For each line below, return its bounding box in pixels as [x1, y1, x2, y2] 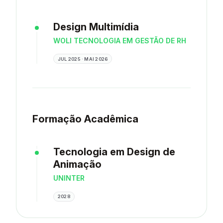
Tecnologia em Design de [53, 146, 175, 158]
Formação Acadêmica [32, 113, 138, 125]
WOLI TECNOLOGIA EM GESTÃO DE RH [53, 36, 186, 45]
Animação [53, 158, 102, 171]
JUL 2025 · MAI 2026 [58, 56, 108, 62]
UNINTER [53, 174, 85, 183]
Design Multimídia [53, 20, 139, 33]
